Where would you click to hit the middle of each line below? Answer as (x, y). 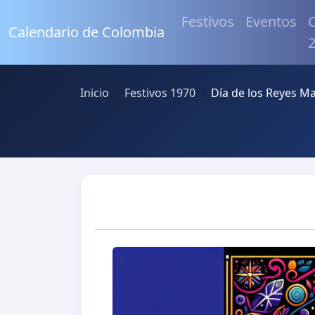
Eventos (271, 21)
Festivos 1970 (160, 93)
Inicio (95, 93)
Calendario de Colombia (86, 32)
